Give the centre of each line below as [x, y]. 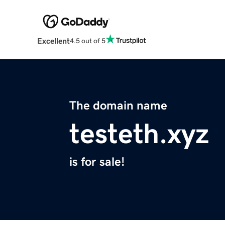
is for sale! [97, 162]
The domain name [118, 106]
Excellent [53, 41]
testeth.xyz [139, 134]
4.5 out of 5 [87, 40]
